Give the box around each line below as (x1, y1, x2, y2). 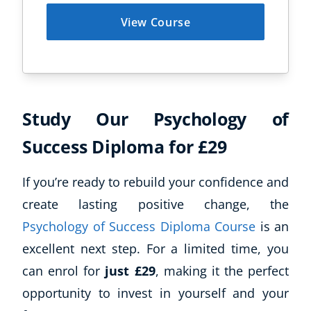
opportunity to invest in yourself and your (22, 285, 289, 302)
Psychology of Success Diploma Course (22, 218, 255, 235)
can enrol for (22, 262, 101, 280)
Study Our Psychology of (22, 107, 289, 131)
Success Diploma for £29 (22, 135, 227, 159)
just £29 (100, 262, 155, 280)
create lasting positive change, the (22, 196, 289, 213)
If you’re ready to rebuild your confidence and (22, 174, 289, 191)
